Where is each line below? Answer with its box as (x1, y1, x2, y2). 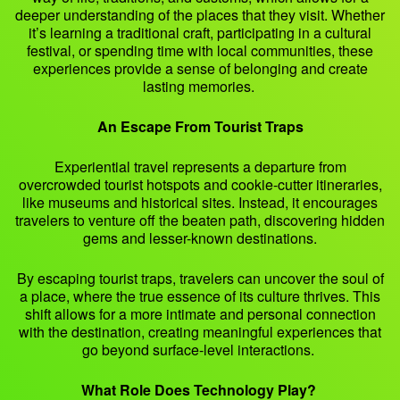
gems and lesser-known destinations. (83, 228, 317, 249)
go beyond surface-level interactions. (82, 339, 318, 361)
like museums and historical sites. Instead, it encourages (22, 192, 378, 213)
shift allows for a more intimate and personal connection (24, 304, 376, 325)
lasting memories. (142, 76, 258, 97)
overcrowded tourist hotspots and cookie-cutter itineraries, (18, 174, 382, 196)
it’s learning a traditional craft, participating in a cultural (29, 22, 371, 44)
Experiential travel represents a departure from (54, 156, 346, 178)
